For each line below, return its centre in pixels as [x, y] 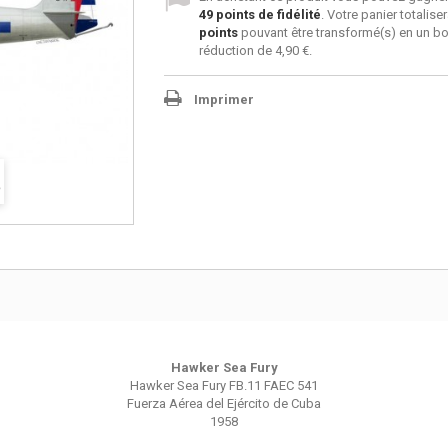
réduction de [236, 50]
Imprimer [223, 99]
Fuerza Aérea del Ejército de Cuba [224, 403]
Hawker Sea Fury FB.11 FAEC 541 [224, 385]
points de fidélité [266, 14]
